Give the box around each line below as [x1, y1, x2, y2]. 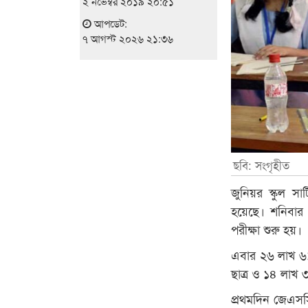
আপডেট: [91, 15, 127, 30]
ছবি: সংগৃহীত [233, 156, 290, 174]
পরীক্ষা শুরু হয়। [231, 220, 302, 239]
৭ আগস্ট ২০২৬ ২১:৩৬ [82, 30, 173, 45]
